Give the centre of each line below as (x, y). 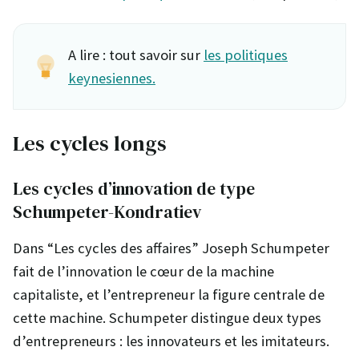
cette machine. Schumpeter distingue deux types (167, 317)
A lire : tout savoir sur (136, 54)
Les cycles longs (90, 143)
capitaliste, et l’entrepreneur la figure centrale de (169, 294)
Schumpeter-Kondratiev (107, 212)
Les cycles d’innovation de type (134, 188)
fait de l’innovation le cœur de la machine (143, 271)
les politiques (246, 54)
